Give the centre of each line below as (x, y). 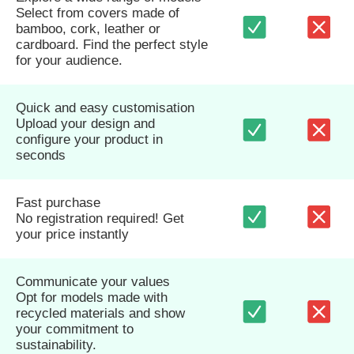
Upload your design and (85, 123)
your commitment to (75, 329)
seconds (41, 155)
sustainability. (56, 345)
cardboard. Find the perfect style (112, 44)
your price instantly (72, 234)
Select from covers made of (98, 13)
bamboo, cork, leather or (88, 28)
